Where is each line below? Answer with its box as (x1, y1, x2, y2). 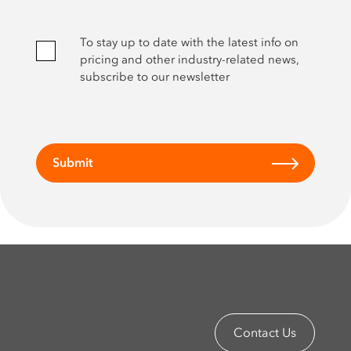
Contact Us (233, 327, 297, 340)
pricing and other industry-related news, (79, 54, 299, 67)
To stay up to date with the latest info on (79, 37, 299, 49)
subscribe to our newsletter (79, 71, 230, 84)
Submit (52, 157, 92, 170)
